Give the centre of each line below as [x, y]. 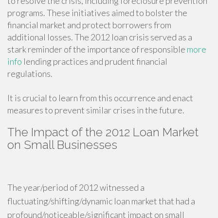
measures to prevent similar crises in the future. [96, 110]
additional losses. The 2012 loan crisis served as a [100, 37]
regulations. [30, 73]
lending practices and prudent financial [95, 61]
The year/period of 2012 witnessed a [76, 187]
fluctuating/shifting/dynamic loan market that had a [101, 201]
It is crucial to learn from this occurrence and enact [100, 98]
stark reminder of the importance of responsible [97, 49]
